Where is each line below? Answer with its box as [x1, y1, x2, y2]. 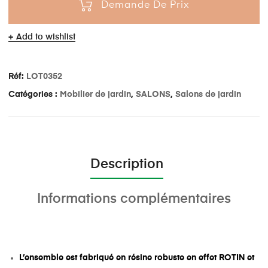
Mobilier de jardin [60, 90, 131, 99]
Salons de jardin [175, 90, 241, 99]
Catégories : [8, 90, 60, 99]
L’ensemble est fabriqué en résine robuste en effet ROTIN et [19, 253, 255, 262]
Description [90, 157, 163, 171]
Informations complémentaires [37, 192, 231, 206]
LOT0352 [26, 72, 62, 81]
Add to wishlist [16, 33, 75, 42]
